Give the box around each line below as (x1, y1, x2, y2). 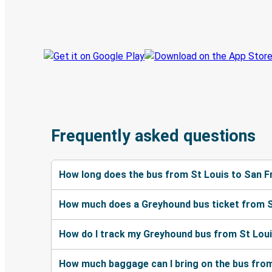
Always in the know (165, 10, 253, 22)
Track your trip (44, 10, 112, 22)
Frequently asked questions (51, 126, 256, 146)
